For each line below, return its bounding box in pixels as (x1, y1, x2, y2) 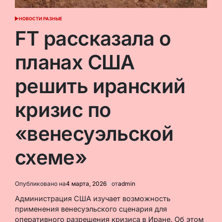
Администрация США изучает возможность (15, 194, 170, 203)
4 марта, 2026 (66, 179, 107, 187)
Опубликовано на (15, 179, 66, 187)
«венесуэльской (15, 121, 174, 146)
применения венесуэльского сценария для (15, 204, 167, 213)
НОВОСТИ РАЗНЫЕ (18, 15, 62, 21)
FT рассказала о (15, 26, 171, 51)
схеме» (15, 145, 87, 169)
